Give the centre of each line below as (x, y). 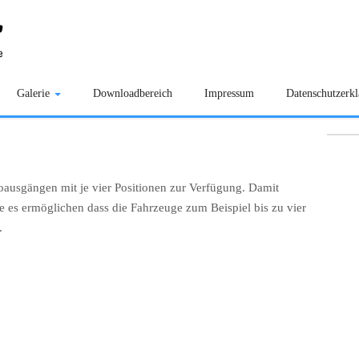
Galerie (35, 93)
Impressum (229, 93)
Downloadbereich (133, 93)
